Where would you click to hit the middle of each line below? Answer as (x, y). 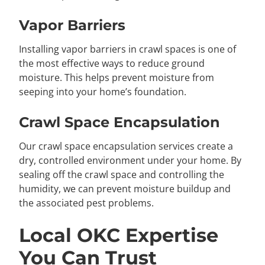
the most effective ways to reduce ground (112, 63)
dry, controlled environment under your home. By (130, 160)
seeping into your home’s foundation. (103, 91)
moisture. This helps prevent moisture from (117, 77)
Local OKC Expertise (119, 235)
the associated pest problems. (86, 203)
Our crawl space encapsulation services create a (126, 146)
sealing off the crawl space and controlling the (122, 174)
